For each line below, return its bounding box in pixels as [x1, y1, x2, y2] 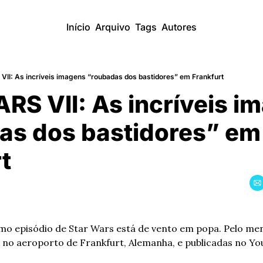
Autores [161, 21, 197, 33]
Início [66, 21, 90, 33]
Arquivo [95, 21, 130, 33]
